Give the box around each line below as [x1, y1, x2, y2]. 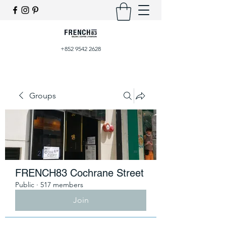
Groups [29, 90, 56, 100]
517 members [40, 180, 83, 189]
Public [15, 180, 34, 189]
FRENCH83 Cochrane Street [15, 166, 144, 179]
